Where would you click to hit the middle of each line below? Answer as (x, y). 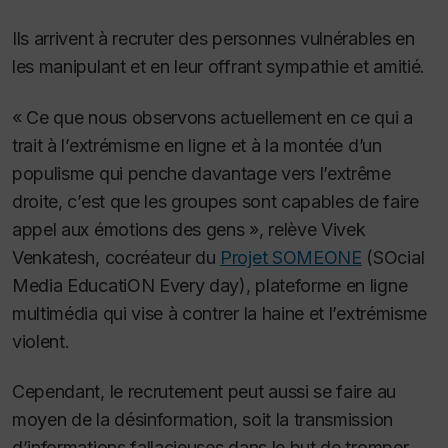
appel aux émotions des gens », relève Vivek (189, 229)
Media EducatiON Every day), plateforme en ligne (210, 285)
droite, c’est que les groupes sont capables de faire (215, 201)
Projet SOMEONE (291, 257)
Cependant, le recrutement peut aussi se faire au (204, 392)
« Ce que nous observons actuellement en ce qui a (212, 117)
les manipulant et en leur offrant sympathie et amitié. (218, 67)
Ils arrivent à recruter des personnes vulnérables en (213, 39)
